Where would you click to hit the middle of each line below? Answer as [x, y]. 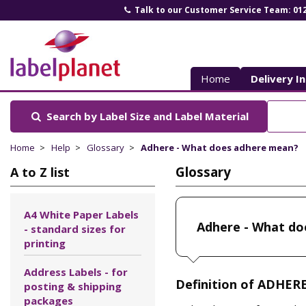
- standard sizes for [75, 229]
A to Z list [40, 172]
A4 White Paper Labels [81, 214]
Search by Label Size [98, 116]
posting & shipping [73, 286]
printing [45, 243]
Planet [81, 75]
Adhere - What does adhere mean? [220, 148]
